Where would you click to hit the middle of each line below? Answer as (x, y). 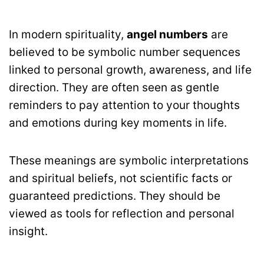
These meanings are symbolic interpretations (129, 160)
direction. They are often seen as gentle (114, 87)
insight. (28, 231)
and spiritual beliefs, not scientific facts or (121, 178)
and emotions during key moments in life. (118, 123)
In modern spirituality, (68, 34)
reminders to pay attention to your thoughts (124, 105)
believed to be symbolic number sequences (125, 52)
